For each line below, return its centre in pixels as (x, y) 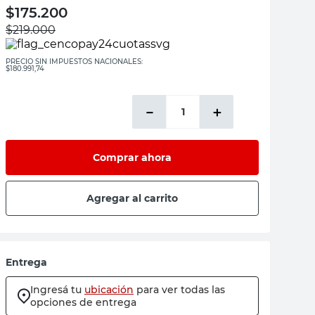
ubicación (109, 290)
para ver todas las (181, 290)
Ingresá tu (56, 290)
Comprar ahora (132, 157)
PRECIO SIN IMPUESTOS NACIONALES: (74, 62)
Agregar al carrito (132, 198)
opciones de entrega (83, 302)
